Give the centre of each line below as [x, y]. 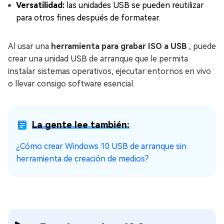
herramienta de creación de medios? [82, 159]
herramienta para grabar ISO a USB [119, 46]
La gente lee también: [81, 125]
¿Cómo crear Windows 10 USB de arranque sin [101, 146]
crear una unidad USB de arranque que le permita [98, 59]
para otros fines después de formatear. [88, 18]
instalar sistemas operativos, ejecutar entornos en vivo [109, 71]
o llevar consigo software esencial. [71, 84]
